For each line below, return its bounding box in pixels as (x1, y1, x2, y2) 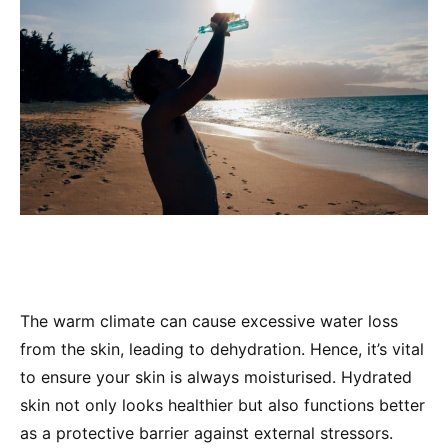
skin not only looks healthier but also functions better (20, 394, 425, 415)
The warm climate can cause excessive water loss (20, 310, 398, 331)
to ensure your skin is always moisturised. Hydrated (20, 366, 412, 387)
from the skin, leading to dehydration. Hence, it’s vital (20, 338, 424, 359)
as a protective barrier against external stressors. (20, 422, 393, 443)
